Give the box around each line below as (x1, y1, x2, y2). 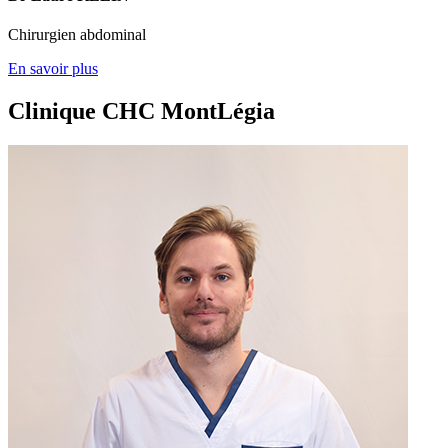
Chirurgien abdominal (8, 26, 146, 44)
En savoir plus (8, 60, 98, 78)
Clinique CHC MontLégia (8, 97, 275, 124)
